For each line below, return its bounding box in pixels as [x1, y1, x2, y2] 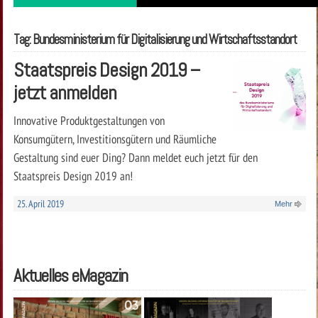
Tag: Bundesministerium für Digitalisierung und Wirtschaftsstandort [13, 31, 297, 48]
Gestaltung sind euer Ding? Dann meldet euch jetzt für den [13, 148, 258, 165]
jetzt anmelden [13, 79, 116, 105]
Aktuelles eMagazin [13, 264, 128, 287]
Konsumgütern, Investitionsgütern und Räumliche [13, 130, 216, 147]
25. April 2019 [16, 197, 64, 210]
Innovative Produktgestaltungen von [13, 111, 165, 128]
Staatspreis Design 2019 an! [13, 167, 133, 184]
